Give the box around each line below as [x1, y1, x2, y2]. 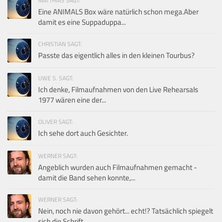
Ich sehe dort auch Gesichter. [38, 127, 128, 139]
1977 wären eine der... [38, 94, 106, 106]
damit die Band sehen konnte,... [38, 172, 135, 184]
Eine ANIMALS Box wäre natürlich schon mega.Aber [38, 6, 199, 18]
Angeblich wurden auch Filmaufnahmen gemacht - [38, 162, 197, 173]
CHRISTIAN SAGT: [38, 39, 82, 49]
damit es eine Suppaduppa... [38, 16, 126, 28]
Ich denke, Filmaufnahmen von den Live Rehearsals [38, 84, 198, 96]
